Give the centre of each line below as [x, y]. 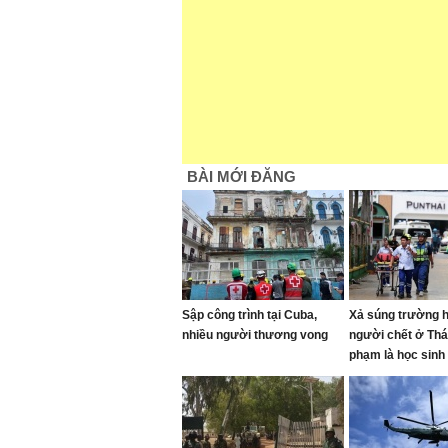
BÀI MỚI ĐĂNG [241, 176]
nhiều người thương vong [255, 335]
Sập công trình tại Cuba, [249, 315]
